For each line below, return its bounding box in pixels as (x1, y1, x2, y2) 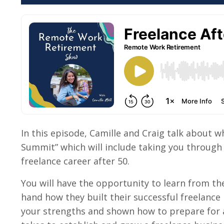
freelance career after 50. (21, 154, 129, 167)
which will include (60, 140, 136, 153)
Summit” (21, 140, 58, 153)
